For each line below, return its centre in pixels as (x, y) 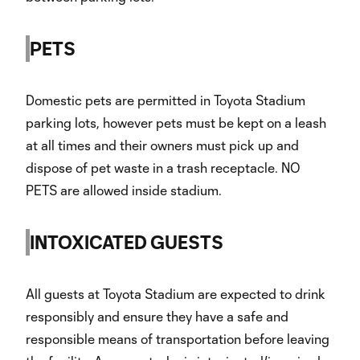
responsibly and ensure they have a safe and (157, 316)
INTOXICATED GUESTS (127, 242)
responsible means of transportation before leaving (178, 339)
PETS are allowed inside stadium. (124, 190)
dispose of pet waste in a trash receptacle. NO (163, 168)
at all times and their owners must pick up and (162, 145)
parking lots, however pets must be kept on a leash (176, 123)
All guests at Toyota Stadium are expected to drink (176, 294)
